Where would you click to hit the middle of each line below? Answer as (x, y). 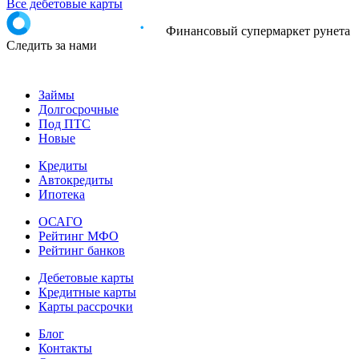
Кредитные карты (87, 292)
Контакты (65, 348)
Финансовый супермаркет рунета (258, 30)
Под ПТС (65, 123)
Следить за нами (52, 45)
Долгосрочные (79, 109)
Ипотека (62, 194)
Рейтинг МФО (79, 236)
